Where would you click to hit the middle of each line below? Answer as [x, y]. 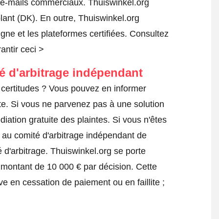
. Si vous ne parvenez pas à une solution [85, 104]
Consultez [149, 34]
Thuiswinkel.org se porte [97, 151]
